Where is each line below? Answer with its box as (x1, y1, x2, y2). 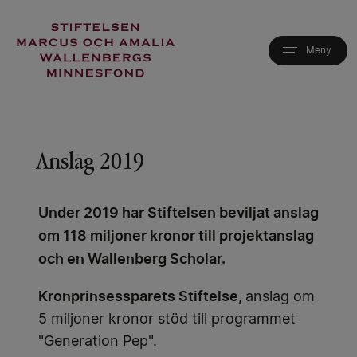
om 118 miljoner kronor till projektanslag (38, 227, 314, 245)
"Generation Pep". (38, 335, 157, 350)
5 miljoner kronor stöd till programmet (38, 312, 296, 328)
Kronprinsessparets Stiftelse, (38, 288, 245, 305)
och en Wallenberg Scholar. (38, 250, 226, 268)
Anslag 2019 (37, 146, 144, 176)
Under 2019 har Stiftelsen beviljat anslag (38, 204, 319, 222)
